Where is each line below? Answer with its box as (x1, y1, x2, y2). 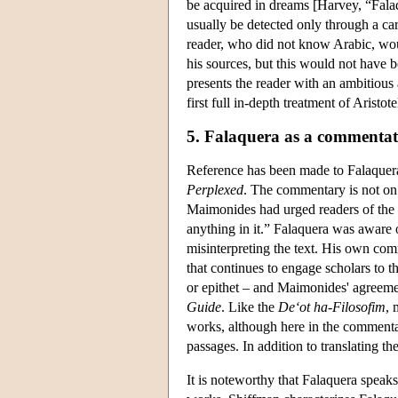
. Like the (221, 298, 278, 314)
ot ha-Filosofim (299, 298, 386, 314)
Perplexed (187, 181, 243, 197)
